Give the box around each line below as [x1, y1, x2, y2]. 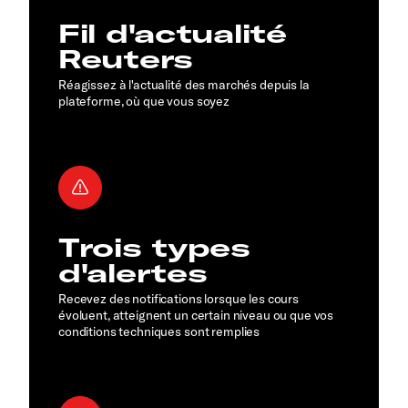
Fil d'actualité [58, 16, 287, 49]
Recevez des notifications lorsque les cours [58, 290, 299, 307]
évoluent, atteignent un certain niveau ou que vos [58, 306, 334, 323]
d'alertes [58, 256, 208, 289]
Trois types [58, 230, 250, 263]
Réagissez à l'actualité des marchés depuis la [58, 76, 310, 93]
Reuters [58, 42, 194, 75]
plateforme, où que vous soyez [58, 92, 229, 109]
